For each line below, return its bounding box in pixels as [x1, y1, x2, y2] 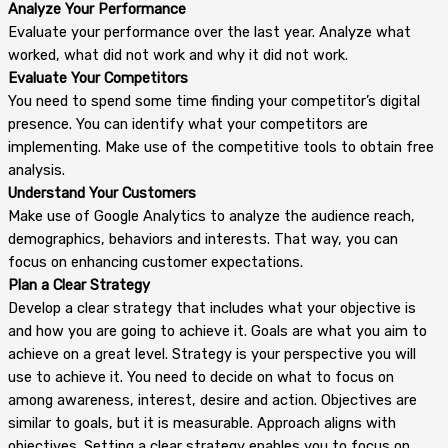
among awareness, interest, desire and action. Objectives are [8, 390, 417, 409]
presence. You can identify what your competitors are [8, 114, 368, 133]
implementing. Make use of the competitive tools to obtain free [8, 137, 434, 156]
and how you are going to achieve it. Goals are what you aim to [8, 321, 427, 340]
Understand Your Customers [8, 183, 196, 202]
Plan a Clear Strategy [8, 275, 150, 294]
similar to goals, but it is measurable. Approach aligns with [8, 413, 396, 432]
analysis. [8, 160, 65, 179]
